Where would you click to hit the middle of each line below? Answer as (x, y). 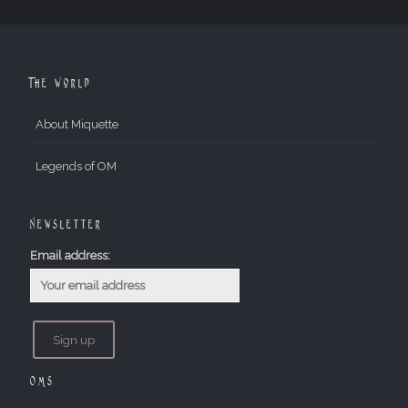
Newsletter (66, 224)
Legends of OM (76, 166)
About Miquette (77, 124)
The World (61, 82)
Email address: (70, 255)
